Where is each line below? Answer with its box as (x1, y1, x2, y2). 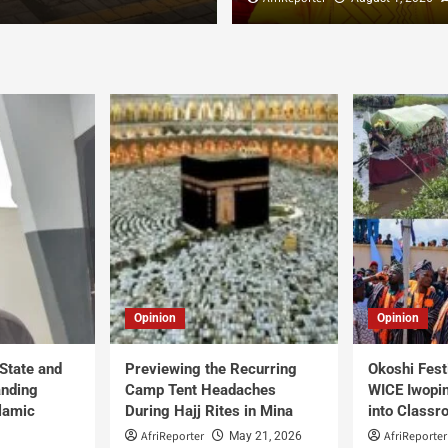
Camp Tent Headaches (125, 381, 276, 399)
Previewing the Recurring (125, 360, 297, 378)
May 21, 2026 (229, 429, 302, 443)
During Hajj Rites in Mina (125, 402, 293, 420)
